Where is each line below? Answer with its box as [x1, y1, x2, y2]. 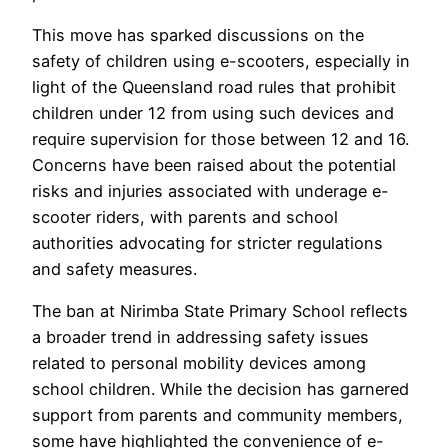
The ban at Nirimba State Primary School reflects [32, 301, 408, 322]
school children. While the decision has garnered [32, 379, 409, 400]
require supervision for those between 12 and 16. [32, 129, 409, 150]
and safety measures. [32, 259, 197, 280]
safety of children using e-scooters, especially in [32, 51, 410, 72]
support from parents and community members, [32, 405, 403, 426]
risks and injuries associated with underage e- [32, 181, 389, 202]
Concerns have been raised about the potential [32, 155, 396, 176]
